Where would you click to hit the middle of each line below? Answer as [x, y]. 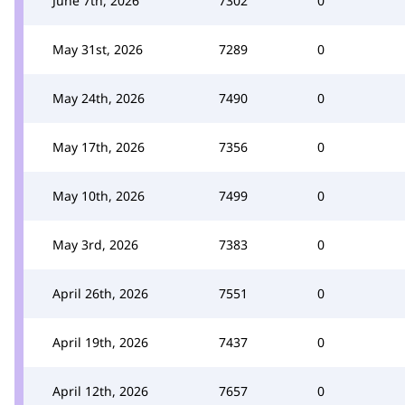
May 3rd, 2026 [95, 244]
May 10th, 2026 [99, 195]
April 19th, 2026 [100, 342]
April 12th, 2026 [100, 391]
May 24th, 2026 [99, 98]
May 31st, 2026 [98, 49]
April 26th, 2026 [100, 293]
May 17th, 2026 [99, 146]
